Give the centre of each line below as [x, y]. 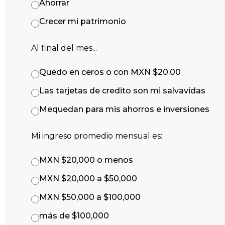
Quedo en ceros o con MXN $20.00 [110, 72]
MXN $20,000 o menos [86, 160]
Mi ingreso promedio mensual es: [97, 136]
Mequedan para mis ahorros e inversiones [124, 109]
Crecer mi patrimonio [83, 21]
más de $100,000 [74, 215]
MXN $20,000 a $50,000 [88, 178]
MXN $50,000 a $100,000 [90, 197]
